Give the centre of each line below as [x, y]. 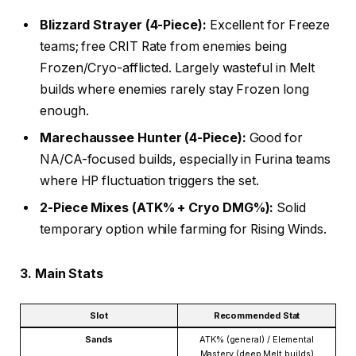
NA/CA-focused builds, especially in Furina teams [186, 160]
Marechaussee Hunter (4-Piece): [143, 138]
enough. [64, 111]
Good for [274, 138]
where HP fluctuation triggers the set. [149, 181]
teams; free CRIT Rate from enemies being [163, 47]
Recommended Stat [257, 316]
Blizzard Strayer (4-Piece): [123, 25]
